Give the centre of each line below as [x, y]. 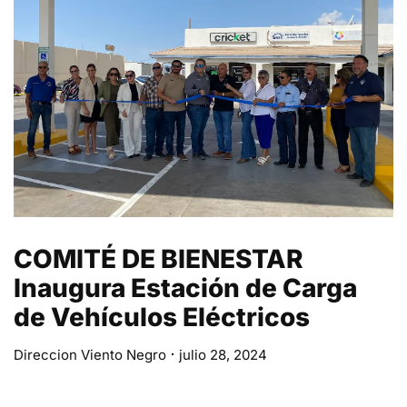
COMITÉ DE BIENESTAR [159, 258]
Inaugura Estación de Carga [185, 288]
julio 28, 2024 [223, 354]
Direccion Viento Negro [90, 354]
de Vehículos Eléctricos [162, 317]
